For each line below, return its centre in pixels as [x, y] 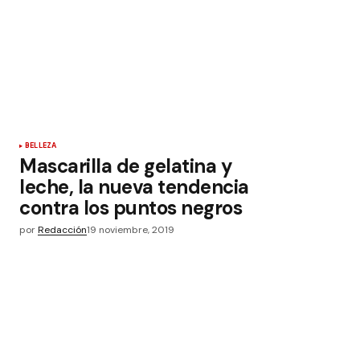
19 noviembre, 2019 [131, 230]
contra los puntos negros [131, 208]
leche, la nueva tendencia [134, 187]
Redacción [62, 230]
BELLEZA [41, 145]
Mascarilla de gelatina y [126, 166]
